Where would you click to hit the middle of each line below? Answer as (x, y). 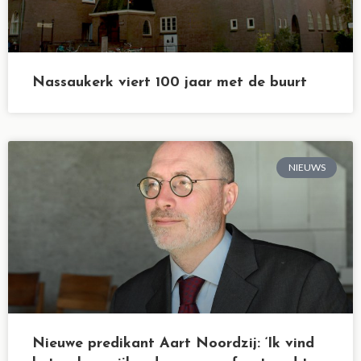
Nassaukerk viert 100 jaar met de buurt (170, 83)
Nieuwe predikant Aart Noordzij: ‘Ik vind (173, 344)
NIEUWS (307, 168)
